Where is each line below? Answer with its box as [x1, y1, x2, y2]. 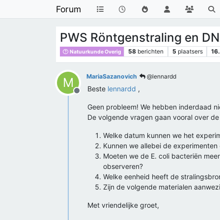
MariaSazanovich [86, 73, 137, 80]
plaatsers [177, 48, 203, 55]
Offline [76, 91, 101, 101]
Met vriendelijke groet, [87, 201, 159, 209]
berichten [137, 48, 164, 55]
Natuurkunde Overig [69, 48, 122, 55]
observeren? [103, 162, 143, 170]
